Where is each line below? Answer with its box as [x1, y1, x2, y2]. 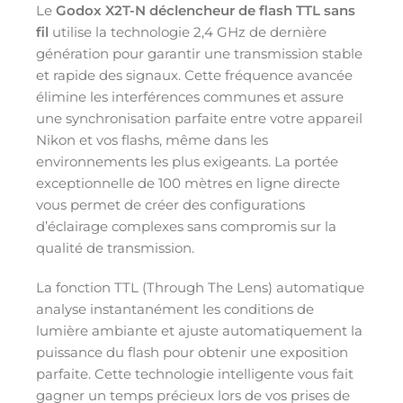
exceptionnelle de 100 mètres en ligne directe [36, 174, 340, 192]
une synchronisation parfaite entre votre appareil [36, 109, 363, 127]
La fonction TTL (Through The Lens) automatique [36, 278, 364, 296]
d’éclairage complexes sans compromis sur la [36, 217, 336, 235]
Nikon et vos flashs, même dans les [36, 130, 268, 148]
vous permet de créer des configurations [36, 195, 305, 213]
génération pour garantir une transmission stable [36, 44, 363, 62]
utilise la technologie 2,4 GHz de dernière [49, 22, 327, 40]
